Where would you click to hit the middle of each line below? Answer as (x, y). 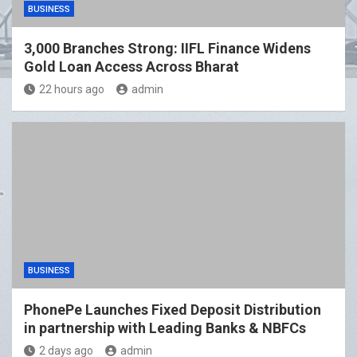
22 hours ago (72, 90)
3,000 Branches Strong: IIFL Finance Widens (167, 49)
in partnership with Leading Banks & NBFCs (165, 328)
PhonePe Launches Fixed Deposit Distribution (173, 310)
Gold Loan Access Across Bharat (131, 67)
